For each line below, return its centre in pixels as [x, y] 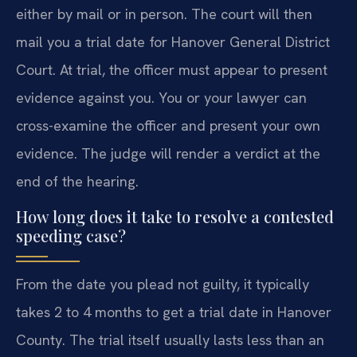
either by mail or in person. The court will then [164, 14]
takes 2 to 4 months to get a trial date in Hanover [174, 312]
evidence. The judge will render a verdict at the [168, 154]
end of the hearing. [77, 182]
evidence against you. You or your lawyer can [161, 98]
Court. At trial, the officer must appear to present [172, 70]
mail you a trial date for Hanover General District [173, 42]
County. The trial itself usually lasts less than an [170, 339]
